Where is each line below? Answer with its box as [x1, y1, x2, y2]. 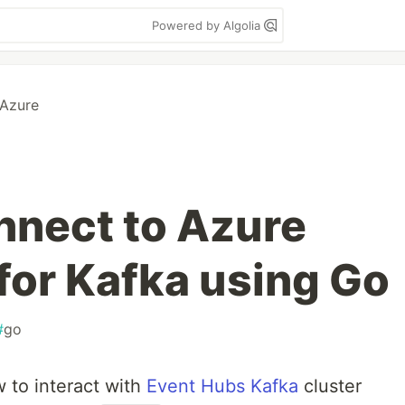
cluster [298, 375, 362, 397]
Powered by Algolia [152, 18, 264, 33]
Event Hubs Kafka [146, 375, 298, 397]
